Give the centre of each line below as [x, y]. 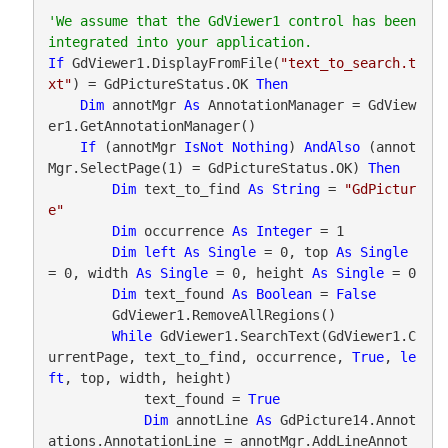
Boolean [283, 293]
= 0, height [259, 272]
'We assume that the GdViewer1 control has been [231, 20]
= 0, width [91, 272]
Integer [283, 230]
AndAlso [331, 146]
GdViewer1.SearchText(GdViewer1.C [283, 335]
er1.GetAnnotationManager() [151, 125]
